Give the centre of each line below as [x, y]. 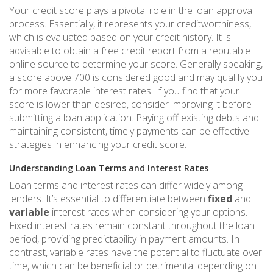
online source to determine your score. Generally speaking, [136, 64]
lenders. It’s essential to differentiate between [108, 199]
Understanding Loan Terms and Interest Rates [109, 168]
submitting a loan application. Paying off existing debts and [134, 118]
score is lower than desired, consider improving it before [130, 105]
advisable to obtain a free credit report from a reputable [130, 51]
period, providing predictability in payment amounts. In [124, 239]
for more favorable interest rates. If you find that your [124, 91]
